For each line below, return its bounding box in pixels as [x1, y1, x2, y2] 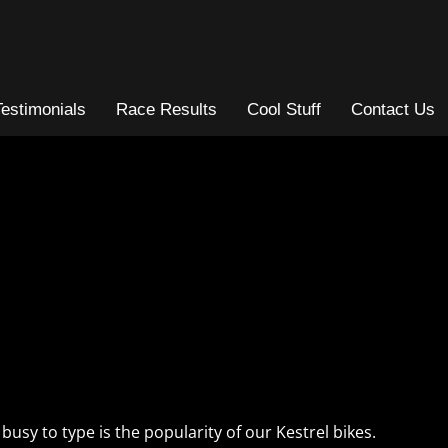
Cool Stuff [247, 100, 321, 120]
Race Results [116, 100, 217, 120]
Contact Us [351, 100, 435, 120]
